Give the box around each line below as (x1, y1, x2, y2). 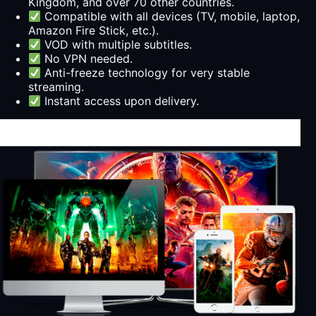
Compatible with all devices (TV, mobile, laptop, (41, 8, 300, 23)
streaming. (28, 79, 84, 94)
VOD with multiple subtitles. (41, 37, 193, 51)
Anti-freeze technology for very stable (41, 65, 250, 80)
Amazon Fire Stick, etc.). (28, 23, 159, 37)
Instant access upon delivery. (41, 93, 200, 108)
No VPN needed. (41, 51, 133, 66)
